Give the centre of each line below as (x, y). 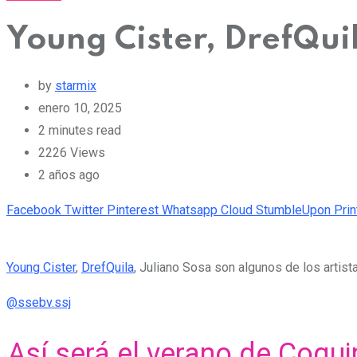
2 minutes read (80, 130)
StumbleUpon (293, 210)
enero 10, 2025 (80, 108)
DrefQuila (108, 267)
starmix (76, 85)
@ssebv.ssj (39, 302)
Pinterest (133, 210)
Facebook (34, 210)
